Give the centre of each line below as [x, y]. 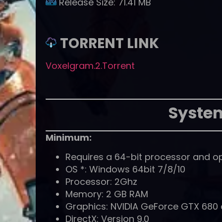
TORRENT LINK [110, 44]
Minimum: [69, 137]
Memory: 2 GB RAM [107, 194]
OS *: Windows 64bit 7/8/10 [125, 169]
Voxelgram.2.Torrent [90, 66]
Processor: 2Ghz [101, 182]
